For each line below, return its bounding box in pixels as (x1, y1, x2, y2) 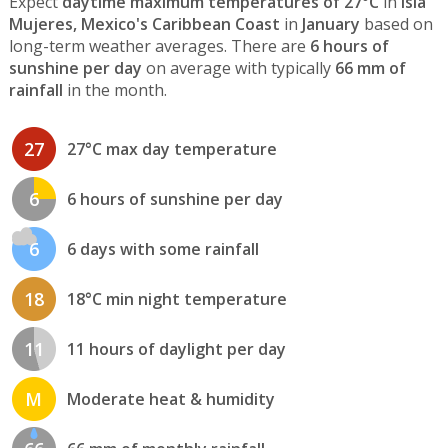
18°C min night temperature (66, 287, 287, 310)
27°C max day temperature (66, 137, 277, 160)
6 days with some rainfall (66, 237, 259, 260)
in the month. (62, 79, 167, 102)
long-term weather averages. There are (8, 35, 310, 58)
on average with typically (141, 57, 335, 80)
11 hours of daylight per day (66, 337, 286, 360)
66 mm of (334, 57, 406, 80)
